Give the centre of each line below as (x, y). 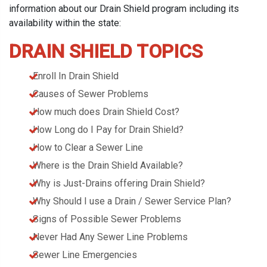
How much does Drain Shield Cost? (106, 112)
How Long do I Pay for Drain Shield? (108, 130)
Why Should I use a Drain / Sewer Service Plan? (132, 201)
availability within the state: (65, 23)
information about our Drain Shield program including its (124, 9)
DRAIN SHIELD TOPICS (106, 51)
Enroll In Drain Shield (76, 76)
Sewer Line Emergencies (85, 255)
